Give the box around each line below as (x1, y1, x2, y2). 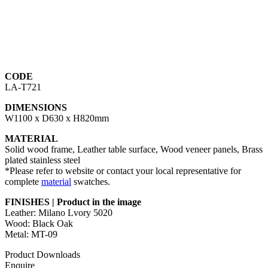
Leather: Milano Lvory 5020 (5, 208, 112, 218)
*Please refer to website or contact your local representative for (5, 166, 241, 176)
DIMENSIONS (5, 102, 67, 113)
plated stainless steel (5, 155, 80, 166)
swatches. (71, 176, 110, 187)
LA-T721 (5, 82, 41, 93)
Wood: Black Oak (5, 218, 73, 229)
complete (5, 176, 41, 187)
